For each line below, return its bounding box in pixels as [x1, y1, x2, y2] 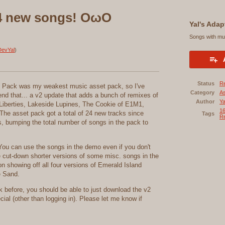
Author [196, 98, 214, 104]
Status [197, 80, 214, 86]
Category [190, 89, 214, 95]
